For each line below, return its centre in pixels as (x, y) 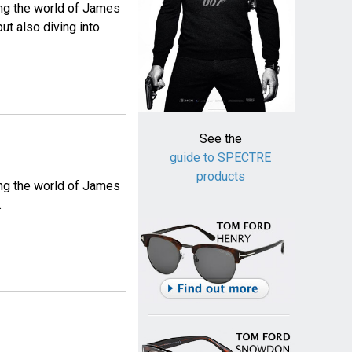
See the (220, 139)
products (220, 177)
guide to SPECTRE (221, 158)
